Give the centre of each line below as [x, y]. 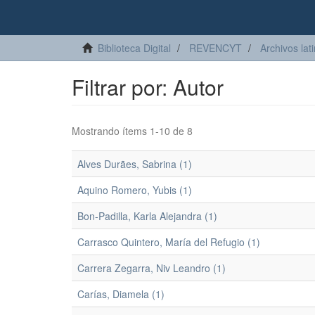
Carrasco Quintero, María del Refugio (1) [169, 242]
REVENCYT [216, 48]
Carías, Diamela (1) [121, 294]
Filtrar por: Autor [148, 87]
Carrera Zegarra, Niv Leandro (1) [152, 268]
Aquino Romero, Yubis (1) [135, 190]
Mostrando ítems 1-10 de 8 [132, 131]
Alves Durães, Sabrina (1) [135, 164]
